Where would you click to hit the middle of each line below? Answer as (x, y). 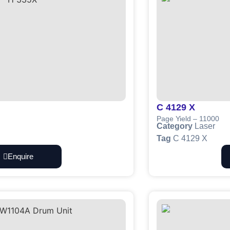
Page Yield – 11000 (188, 118)
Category (175, 126)
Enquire (20, 157)
